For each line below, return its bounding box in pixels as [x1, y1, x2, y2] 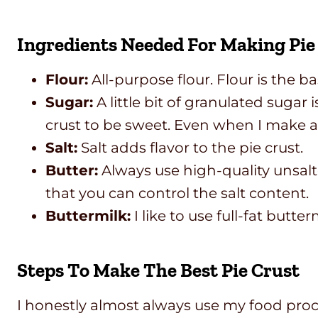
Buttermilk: [45, 207, 131, 225]
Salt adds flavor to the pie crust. [77, 139, 307, 157]
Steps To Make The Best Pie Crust [17, 258, 300, 282]
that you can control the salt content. [45, 185, 309, 202]
